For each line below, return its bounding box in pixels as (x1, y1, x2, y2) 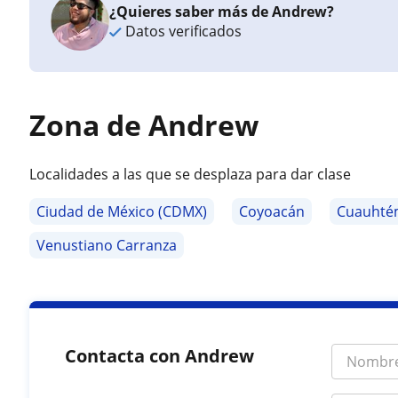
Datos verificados (122, 21, 243, 41)
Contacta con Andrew (65, 344, 255, 368)
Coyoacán (239, 202, 306, 221)
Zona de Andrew (29, 106, 259, 144)
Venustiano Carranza (36, 235, 178, 255)
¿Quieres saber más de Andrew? (109, 2, 335, 21)
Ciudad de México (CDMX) (36, 202, 208, 221)
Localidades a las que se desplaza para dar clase (29, 164, 352, 184)
